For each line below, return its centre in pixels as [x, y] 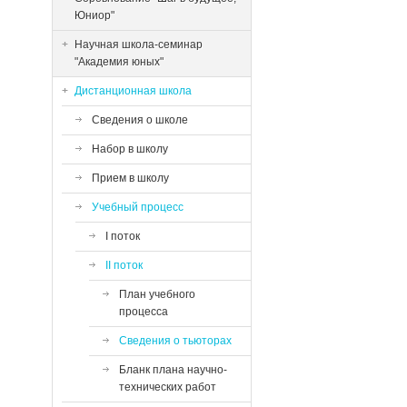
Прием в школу [130, 178]
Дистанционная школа [133, 91]
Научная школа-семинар [138, 45]
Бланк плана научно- [173, 370]
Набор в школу [130, 149]
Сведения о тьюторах [175, 341]
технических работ [168, 387]
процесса [144, 312]
